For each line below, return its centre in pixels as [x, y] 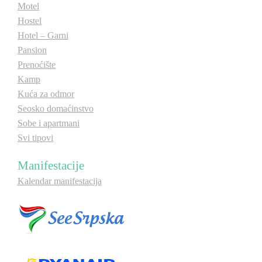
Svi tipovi [35, 138]
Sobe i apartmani [49, 123]
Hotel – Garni [43, 35]
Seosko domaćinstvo [56, 108]
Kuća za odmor [46, 94]
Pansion [32, 50]
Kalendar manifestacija [60, 181]
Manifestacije [51, 165]
